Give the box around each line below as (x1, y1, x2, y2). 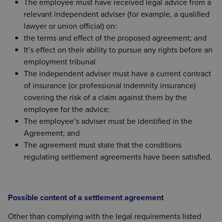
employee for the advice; (24, 104, 110, 114)
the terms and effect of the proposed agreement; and (24, 33, 207, 43)
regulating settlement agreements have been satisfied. (24, 152, 212, 162)
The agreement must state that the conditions (24, 140, 181, 150)
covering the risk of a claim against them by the (24, 92, 187, 103)
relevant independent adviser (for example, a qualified (24, 9, 210, 19)
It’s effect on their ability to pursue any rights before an (24, 45, 213, 55)
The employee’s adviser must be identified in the (24, 116, 192, 126)
